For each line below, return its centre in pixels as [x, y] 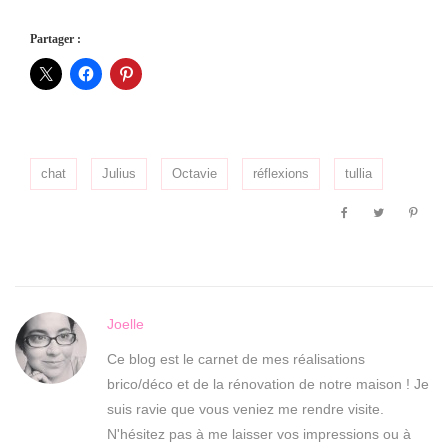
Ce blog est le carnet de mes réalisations [236, 359]
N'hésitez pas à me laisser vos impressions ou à [259, 434]
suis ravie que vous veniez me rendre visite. [245, 409]
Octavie [194, 174]
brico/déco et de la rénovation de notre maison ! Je [268, 384]
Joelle [125, 324]
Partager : [55, 39]
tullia [358, 174]
